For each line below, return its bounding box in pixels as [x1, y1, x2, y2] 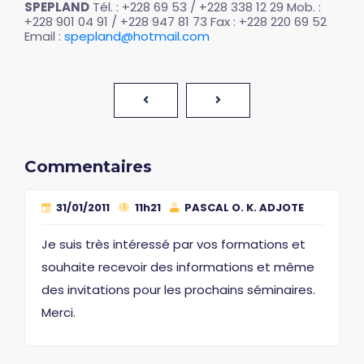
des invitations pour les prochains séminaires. [41, 281, 315, 298]
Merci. [41, 304, 76, 321]
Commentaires [24, 157, 152, 176]
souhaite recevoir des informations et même [41, 258, 314, 275]
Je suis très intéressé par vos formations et [41, 236, 305, 253]
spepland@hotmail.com [64, 28, 210, 45]
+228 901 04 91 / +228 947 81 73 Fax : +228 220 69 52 [24, 13, 327, 30]
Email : [24, 28, 64, 45]
